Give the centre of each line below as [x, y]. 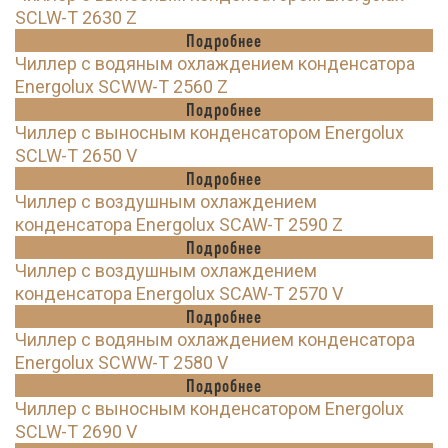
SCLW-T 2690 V [76, 432]
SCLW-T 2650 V [76, 156]
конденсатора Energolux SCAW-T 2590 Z [179, 225]
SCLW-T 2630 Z [76, 18]
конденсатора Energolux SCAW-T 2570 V [179, 294]
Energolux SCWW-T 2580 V [121, 363]
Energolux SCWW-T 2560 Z [121, 87]
